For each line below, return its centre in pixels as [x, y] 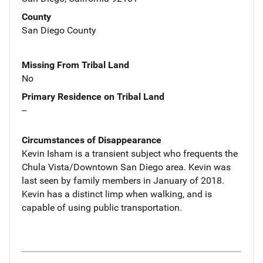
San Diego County [59, 30]
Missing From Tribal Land [75, 65]
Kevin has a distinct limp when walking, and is [117, 194]
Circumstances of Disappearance [92, 140]
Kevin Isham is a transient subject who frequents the [130, 153]
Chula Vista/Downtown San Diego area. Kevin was [126, 167]
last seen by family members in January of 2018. [123, 180]
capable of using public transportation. [102, 207]
